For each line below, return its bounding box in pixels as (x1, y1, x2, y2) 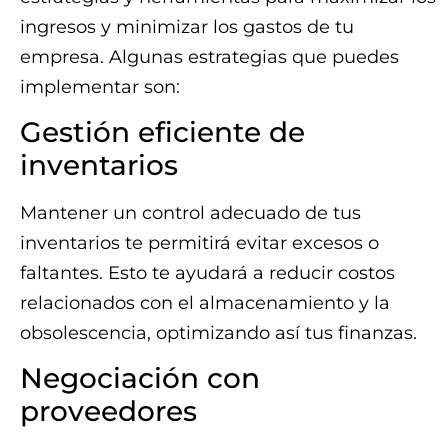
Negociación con (20, 361, 260, 396)
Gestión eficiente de (20, 114, 305, 149)
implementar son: (20, 75, 180, 98)
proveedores (20, 394, 197, 429)
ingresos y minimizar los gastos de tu (20, 15, 354, 38)
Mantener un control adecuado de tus (20, 201, 361, 224)
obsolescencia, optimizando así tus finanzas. (20, 321, 417, 344)
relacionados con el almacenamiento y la (20, 291, 390, 314)
